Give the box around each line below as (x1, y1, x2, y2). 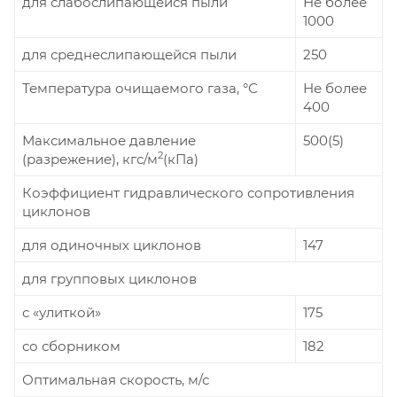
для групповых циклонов (22, 269, 197, 287)
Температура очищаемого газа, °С (22, 79, 258, 97)
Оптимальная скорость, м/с (22, 370, 209, 388)
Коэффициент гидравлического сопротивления (22, 183, 354, 201)
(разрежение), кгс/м (22, 150, 158, 167)
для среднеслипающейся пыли (22, 45, 237, 63)
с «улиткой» (22, 303, 101, 321)
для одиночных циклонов (22, 236, 201, 253)
